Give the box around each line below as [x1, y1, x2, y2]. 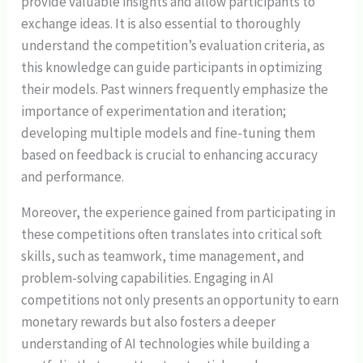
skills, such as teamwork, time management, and [21, 247, 305, 266]
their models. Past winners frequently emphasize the [21, 80, 329, 99]
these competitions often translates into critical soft [21, 225, 322, 244]
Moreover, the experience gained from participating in [21, 203, 336, 222]
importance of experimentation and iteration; [21, 102, 287, 121]
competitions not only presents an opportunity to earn [21, 291, 340, 310]
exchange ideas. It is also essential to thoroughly [21, 15, 301, 33]
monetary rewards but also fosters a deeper [21, 313, 276, 331]
